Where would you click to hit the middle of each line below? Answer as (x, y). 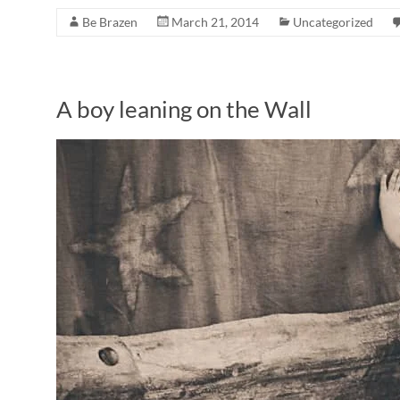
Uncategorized (333, 22)
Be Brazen (110, 22)
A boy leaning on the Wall (184, 109)
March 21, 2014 (215, 22)
